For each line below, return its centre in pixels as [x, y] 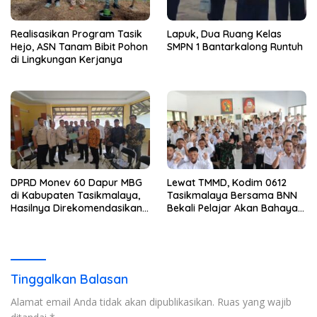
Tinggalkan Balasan [69, 279]
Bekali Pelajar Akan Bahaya [232, 208]
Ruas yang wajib [254, 301]
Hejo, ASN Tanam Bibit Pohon [79, 47]
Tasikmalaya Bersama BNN [232, 195]
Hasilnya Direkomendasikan [76, 208]
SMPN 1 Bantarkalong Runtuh [235, 47]
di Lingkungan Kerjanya [67, 60]
